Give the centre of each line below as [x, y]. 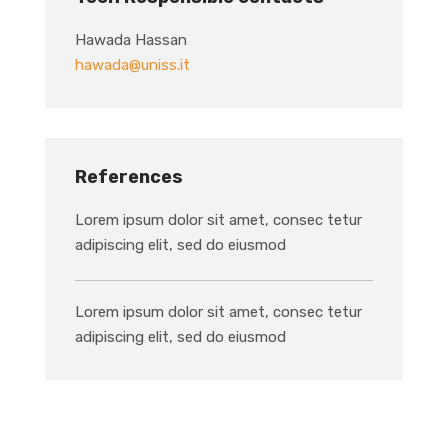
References [128, 177]
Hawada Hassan [130, 40]
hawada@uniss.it [132, 65]
